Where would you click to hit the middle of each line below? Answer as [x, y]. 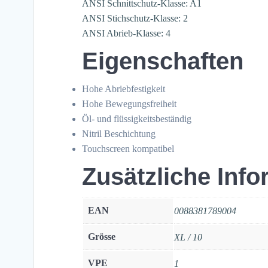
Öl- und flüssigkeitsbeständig [137, 119]
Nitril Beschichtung [119, 134]
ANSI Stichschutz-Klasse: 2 [135, 19]
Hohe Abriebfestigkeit [124, 89]
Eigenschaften [163, 61]
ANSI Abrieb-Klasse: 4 [126, 33]
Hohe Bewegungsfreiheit [129, 104]
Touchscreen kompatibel [128, 149]
